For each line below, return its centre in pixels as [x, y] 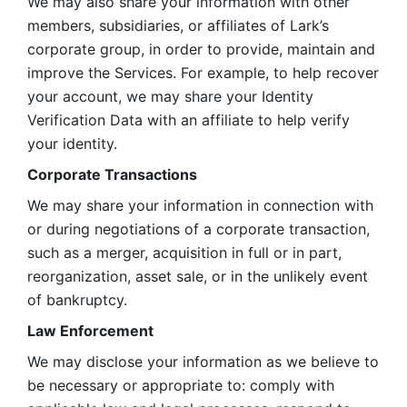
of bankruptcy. [77, 300]
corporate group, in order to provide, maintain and [201, 49]
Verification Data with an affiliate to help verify [189, 120]
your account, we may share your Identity [170, 96]
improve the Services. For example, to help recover [203, 73]
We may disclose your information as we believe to [203, 362]
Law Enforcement [90, 331]
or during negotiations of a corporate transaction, [199, 229]
